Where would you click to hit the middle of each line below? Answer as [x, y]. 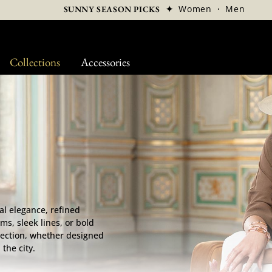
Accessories [105, 62]
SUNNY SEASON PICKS [112, 9]
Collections [35, 62]
